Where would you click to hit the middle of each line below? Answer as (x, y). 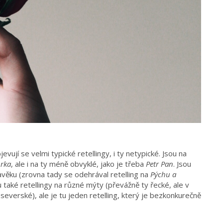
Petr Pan (160, 164)
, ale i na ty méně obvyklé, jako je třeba (78, 164)
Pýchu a (163, 174)
